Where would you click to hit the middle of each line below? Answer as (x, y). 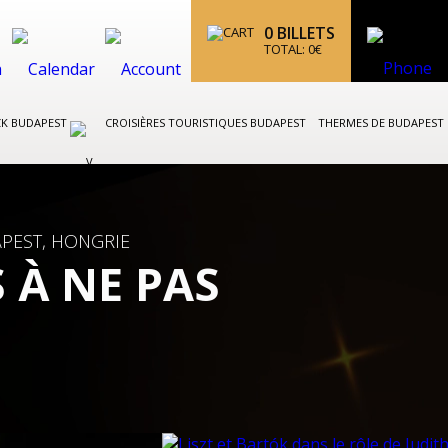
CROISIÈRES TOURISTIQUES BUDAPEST (205, 122)
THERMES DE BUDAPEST (381, 122)
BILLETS (304, 33)
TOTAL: (286, 49)
